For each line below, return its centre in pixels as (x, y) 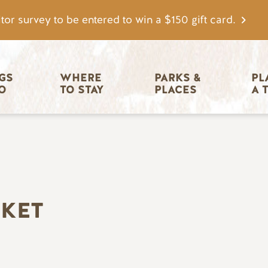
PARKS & (179, 78)
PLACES (175, 90)
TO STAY (82, 90)
